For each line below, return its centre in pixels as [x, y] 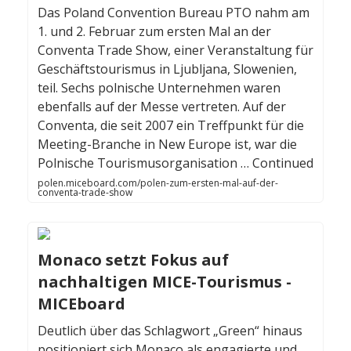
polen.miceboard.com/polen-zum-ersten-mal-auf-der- [158, 183]
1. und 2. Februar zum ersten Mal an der [154, 32]
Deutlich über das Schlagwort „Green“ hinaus [170, 331]
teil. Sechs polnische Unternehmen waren [159, 88]
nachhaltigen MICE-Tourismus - [165, 282]
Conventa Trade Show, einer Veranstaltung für [175, 51]
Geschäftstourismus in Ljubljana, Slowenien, [167, 69]
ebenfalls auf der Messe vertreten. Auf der [162, 107]
